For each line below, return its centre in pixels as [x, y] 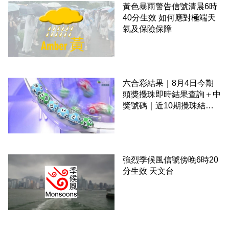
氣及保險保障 [147, 29]
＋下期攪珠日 [147, 117]
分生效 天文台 [148, 171]
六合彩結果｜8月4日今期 [168, 83]
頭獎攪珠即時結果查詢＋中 [172, 94]
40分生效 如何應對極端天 [169, 18]
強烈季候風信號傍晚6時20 [170, 159]
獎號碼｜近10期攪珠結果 [168, 105]
